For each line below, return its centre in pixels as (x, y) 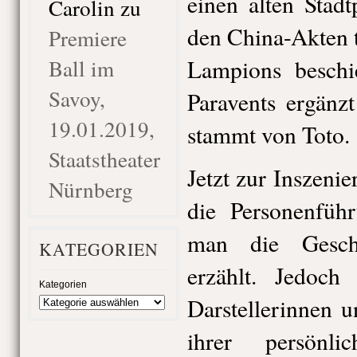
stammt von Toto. (268, 134)
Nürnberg (90, 189)
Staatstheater (104, 159)
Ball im (81, 68)
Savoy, (76, 98)
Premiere (87, 38)
